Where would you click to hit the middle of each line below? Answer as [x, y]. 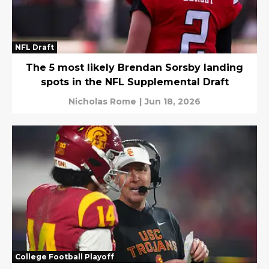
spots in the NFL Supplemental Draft [134, 82]
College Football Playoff [65, 257]
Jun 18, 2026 [173, 101]
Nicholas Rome [102, 101]
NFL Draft [35, 47]
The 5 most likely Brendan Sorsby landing [134, 67]
